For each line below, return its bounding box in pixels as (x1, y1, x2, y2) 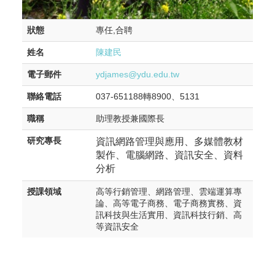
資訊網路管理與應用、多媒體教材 (96, 136, 243, 147)
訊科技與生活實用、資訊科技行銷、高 (96, 211, 242, 220)
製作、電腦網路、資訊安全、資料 (96, 150, 243, 161)
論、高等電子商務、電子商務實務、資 (96, 199, 242, 209)
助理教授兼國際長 (96, 114, 165, 124)
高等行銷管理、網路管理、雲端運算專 (96, 187, 242, 197)
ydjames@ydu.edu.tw (96, 70, 179, 80)
